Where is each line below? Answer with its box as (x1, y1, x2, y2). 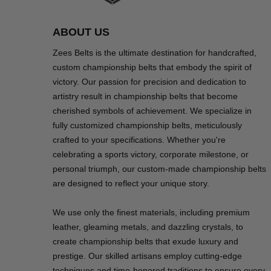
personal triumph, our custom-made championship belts (53, 164, 266, 174)
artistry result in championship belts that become (53, 91, 238, 102)
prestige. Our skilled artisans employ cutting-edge (53, 251, 242, 261)
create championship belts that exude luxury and (53, 237, 238, 247)
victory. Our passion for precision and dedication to (53, 77, 246, 87)
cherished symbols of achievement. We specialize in (53, 106, 252, 116)
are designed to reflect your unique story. (53, 178, 209, 189)
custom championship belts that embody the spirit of (53, 62, 252, 73)
